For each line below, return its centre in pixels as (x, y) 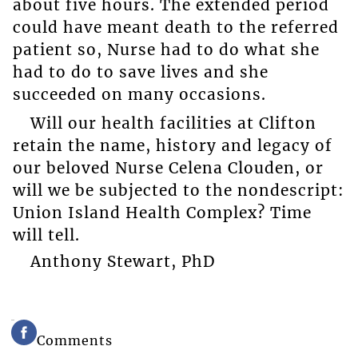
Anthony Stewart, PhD (122, 261)
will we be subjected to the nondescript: (178, 191)
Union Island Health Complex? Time (162, 213)
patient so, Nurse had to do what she (166, 49)
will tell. (46, 235)
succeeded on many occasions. (139, 94)
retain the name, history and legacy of (172, 146)
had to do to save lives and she (140, 72)
